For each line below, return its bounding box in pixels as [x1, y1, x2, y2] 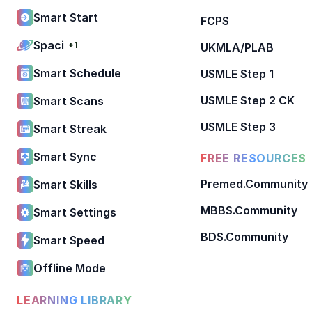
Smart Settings [33, 205, 116, 219]
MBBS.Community [201, 203, 297, 217]
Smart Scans [33, 93, 104, 108]
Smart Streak [33, 121, 107, 136]
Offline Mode [33, 260, 106, 275]
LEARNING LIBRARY [17, 292, 132, 307]
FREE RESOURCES [201, 150, 307, 165]
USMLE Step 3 [201, 119, 276, 134]
